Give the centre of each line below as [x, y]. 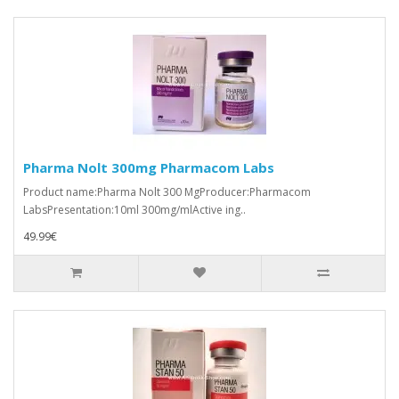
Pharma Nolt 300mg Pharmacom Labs [149, 167]
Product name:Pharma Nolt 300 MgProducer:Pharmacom [167, 191]
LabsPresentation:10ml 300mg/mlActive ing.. [134, 209]
